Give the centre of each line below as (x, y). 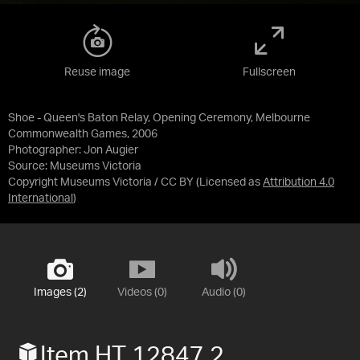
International (41, 198)
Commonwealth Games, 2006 (83, 134)
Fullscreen (269, 72)
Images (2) (60, 292)
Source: (29, 166)
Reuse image (97, 72)
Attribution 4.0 (299, 182)
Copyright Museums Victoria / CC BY (101, 182)
